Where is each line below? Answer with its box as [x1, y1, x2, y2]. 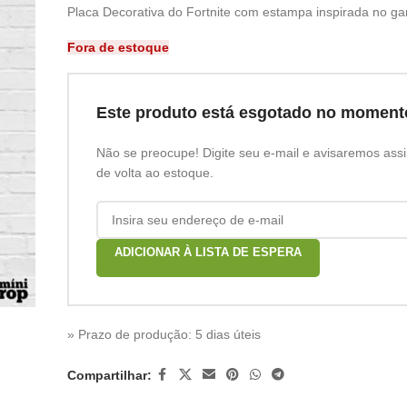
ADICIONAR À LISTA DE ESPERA [114, 245, 302, 259]
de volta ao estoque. [95, 165, 213, 180]
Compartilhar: [66, 367, 152, 382]
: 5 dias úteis [187, 327, 261, 342]
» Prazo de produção [66, 327, 188, 342]
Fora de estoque [66, 40, 169, 55]
